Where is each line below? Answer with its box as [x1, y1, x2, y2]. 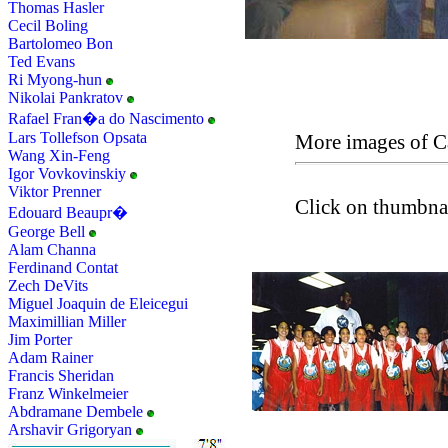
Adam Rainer [8, 349, 93, 366]
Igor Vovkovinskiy [8, 165, 126, 182]
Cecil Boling [8, 17, 88, 34]
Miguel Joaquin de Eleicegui [8, 295, 188, 312]
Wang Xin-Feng [8, 147, 110, 164]
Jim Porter [8, 331, 72, 348]
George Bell [8, 223, 85, 240]
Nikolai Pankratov [8, 89, 123, 106]
